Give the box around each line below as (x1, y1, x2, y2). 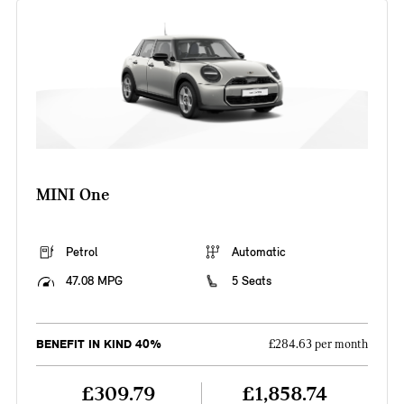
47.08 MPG (65, 273, 123, 289)
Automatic (232, 244, 286, 261)
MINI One (35, 184, 109, 206)
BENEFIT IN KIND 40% (35, 336, 161, 353)
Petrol (65, 244, 97, 261)
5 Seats (232, 273, 271, 289)
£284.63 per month (269, 337, 369, 353)
